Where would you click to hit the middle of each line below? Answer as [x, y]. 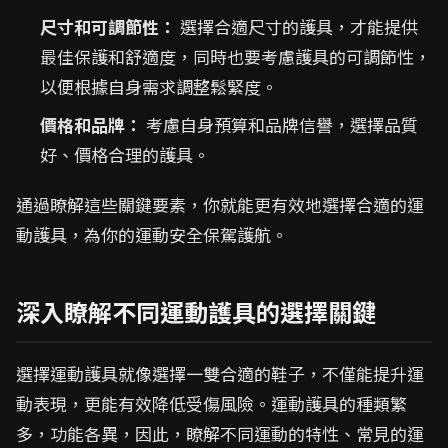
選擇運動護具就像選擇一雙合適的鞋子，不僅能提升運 [220, 373]
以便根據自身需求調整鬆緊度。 [159, 86]
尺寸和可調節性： [108, 26]
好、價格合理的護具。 [125, 154]
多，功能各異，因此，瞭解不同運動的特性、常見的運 [220, 433]
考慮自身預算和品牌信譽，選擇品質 [280, 124]
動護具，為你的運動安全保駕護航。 [152, 234]
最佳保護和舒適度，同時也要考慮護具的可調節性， [235, 56]
